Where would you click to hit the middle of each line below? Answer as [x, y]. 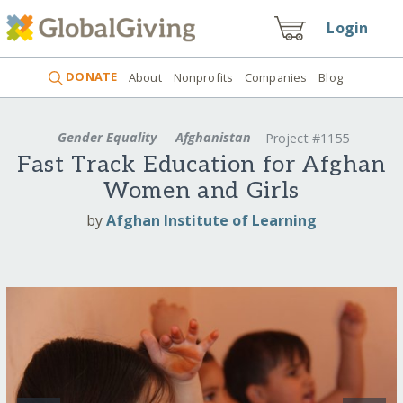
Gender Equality [107, 137]
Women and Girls [201, 192]
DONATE [90, 77]
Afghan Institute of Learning [211, 220]
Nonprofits [203, 77]
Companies [276, 77]
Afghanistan [213, 137]
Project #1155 [308, 139]
